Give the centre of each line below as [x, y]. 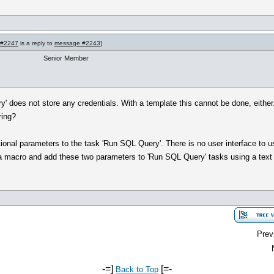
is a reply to [36, 43]
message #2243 [77, 43]
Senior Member [66, 58]
